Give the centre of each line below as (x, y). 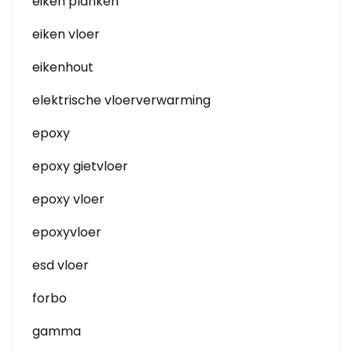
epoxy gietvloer (80, 166)
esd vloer (60, 265)
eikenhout (63, 67)
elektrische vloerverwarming (121, 100)
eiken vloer (66, 34)
